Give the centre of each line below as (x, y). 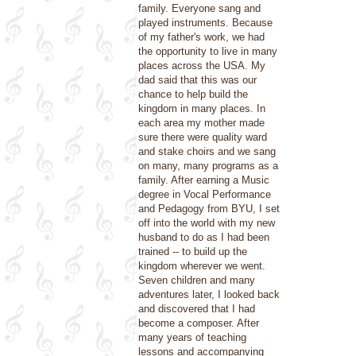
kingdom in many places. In (202, 108)
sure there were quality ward (203, 137)
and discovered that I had (197, 309)
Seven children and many (197, 280)
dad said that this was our (197, 80)
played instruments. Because (205, 23)
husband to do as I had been (204, 237)
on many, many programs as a (208, 166)
